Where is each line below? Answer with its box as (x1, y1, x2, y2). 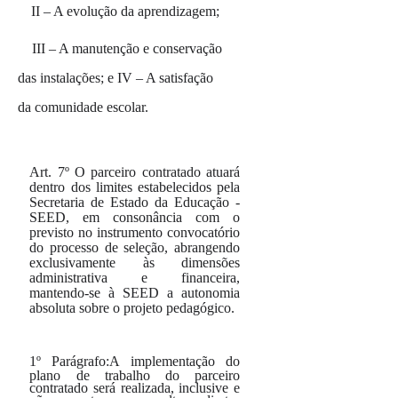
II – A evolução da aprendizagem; (31, 4, 219, 19)
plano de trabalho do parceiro (29, 368, 241, 383)
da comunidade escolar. (18, 99, 148, 115)
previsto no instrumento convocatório (29, 225, 241, 240)
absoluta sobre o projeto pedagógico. (29, 300, 235, 315)
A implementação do (109, 354, 241, 369)
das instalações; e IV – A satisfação (18, 70, 213, 85)
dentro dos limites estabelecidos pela (29, 179, 241, 195)
